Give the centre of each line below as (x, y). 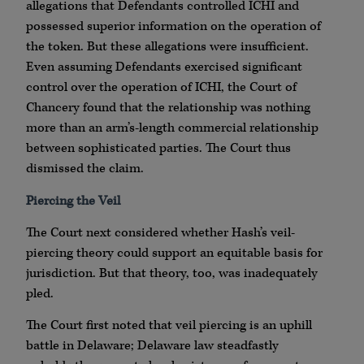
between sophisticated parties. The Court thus (158, 149)
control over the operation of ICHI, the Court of (161, 88)
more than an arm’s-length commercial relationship (172, 128)
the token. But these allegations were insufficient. (167, 47)
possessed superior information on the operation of (173, 27)
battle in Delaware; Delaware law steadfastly (152, 346)
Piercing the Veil (73, 201)
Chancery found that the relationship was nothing (168, 108)
